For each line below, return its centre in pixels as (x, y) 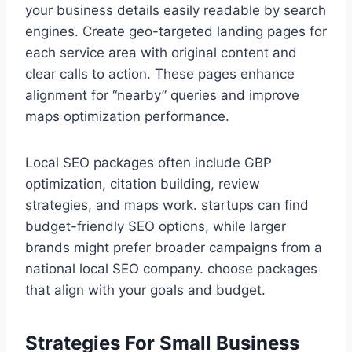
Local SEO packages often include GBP (148, 162)
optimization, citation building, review (143, 183)
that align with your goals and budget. (145, 290)
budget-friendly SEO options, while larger (156, 226)
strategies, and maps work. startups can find (167, 205)
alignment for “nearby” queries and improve (162, 95)
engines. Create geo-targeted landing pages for (176, 31)
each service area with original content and (161, 52)
